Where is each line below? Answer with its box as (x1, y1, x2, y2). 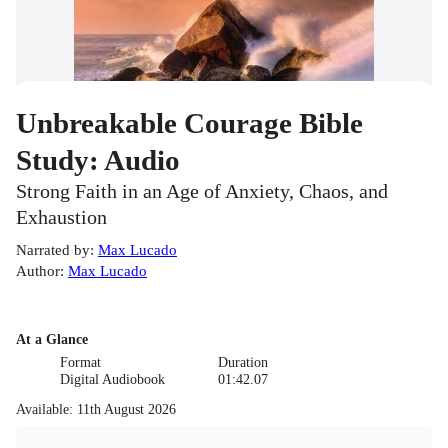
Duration (217, 355, 268, 371)
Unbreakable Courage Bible (16, 107, 363, 140)
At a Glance (16, 332, 88, 348)
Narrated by (16, 241, 90, 259)
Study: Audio (16, 144, 180, 177)
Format (60, 355, 102, 371)
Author (16, 262, 60, 280)
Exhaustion (16, 207, 107, 229)
